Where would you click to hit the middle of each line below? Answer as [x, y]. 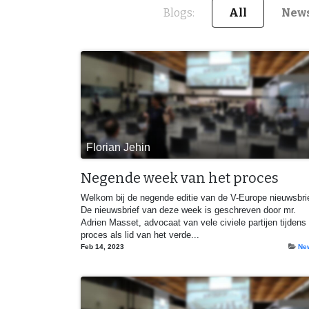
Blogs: [179, 13]
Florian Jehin [118, 147]
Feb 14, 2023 [102, 246]
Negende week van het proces [180, 178]
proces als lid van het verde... [140, 235]
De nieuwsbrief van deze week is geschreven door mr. [188, 210]
